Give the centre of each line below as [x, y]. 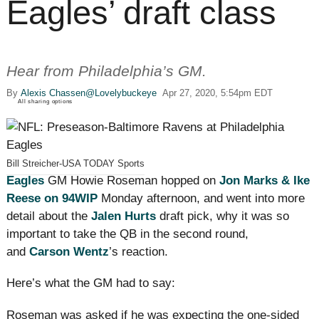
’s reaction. [138, 252]
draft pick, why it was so [224, 216]
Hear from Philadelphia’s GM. [106, 72]
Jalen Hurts [124, 216]
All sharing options [46, 102]
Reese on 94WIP [52, 199]
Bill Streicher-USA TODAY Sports [75, 164]
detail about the [47, 216]
